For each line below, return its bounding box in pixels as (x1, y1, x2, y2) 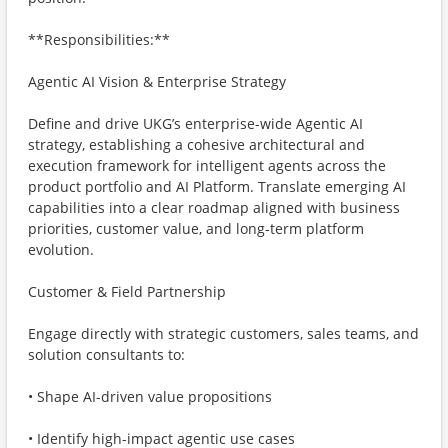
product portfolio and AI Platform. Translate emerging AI (28, 177, 406, 196)
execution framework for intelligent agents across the (28, 156, 386, 175)
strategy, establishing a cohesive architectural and (28, 135, 365, 154)
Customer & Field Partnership (28, 282, 226, 301)
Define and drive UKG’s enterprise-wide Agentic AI (28, 114, 363, 133)
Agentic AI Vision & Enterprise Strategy (28, 72, 286, 91)
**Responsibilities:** (28, 30, 170, 49)
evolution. (28, 240, 94, 259)
